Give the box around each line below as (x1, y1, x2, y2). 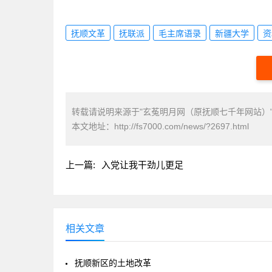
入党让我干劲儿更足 (101, 160, 183, 170)
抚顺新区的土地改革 (75, 258, 151, 268)
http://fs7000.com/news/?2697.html (114, 121, 249, 131)
